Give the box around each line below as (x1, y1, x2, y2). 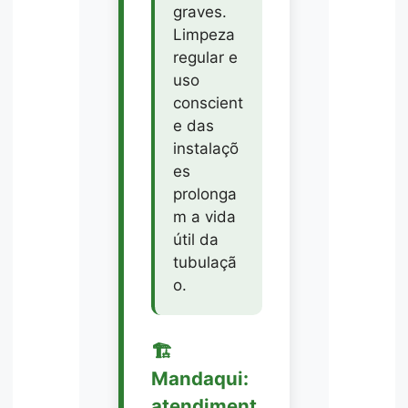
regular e (172, 48, 238, 67)
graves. (172, 3, 227, 22)
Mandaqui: (150, 367, 249, 391)
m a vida (172, 208, 236, 227)
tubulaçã (172, 253, 237, 272)
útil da (172, 230, 219, 250)
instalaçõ (172, 139, 239, 158)
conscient (172, 94, 243, 113)
